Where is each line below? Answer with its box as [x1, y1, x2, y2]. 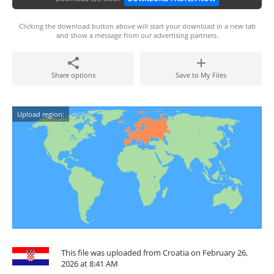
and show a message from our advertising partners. [56, 31, 218, 40]
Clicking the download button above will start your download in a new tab [18, 21, 256, 31]
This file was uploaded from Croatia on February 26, [61, 247, 248, 258]
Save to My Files [176, 70, 226, 80]
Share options [51, 70, 95, 80]
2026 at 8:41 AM [61, 258, 118, 269]
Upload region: [17, 109, 64, 119]
